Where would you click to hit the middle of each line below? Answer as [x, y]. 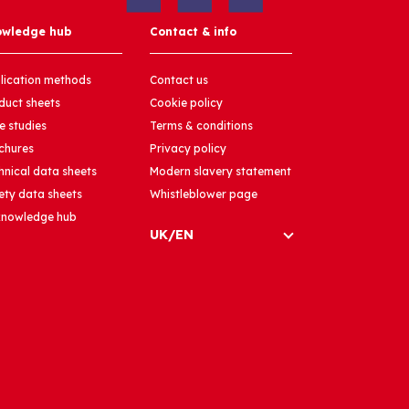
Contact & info [193, 32]
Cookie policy [186, 103]
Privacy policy [188, 149]
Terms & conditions [201, 126]
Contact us [178, 80]
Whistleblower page [203, 194]
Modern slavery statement [220, 172]
